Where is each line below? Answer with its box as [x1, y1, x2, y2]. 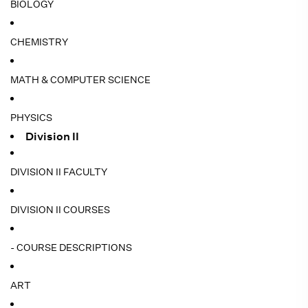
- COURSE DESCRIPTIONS [10, 241, 132, 254]
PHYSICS [10, 111, 52, 124]
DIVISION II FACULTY [10, 166, 107, 178]
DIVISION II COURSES [10, 203, 110, 216]
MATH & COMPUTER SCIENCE [10, 74, 151, 86]
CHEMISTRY [10, 36, 68, 48]
